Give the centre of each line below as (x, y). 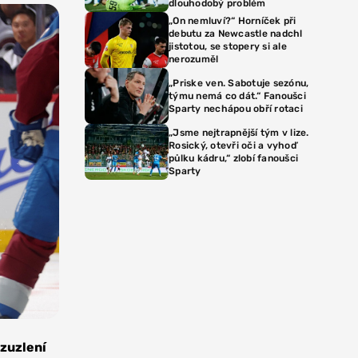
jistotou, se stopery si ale (228, 46)
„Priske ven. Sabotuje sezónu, (239, 83)
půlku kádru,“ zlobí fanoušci (233, 158)
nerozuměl (194, 59)
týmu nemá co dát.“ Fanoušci (237, 96)
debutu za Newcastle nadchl (236, 34)
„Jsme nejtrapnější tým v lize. (239, 133)
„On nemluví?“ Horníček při (233, 21)
